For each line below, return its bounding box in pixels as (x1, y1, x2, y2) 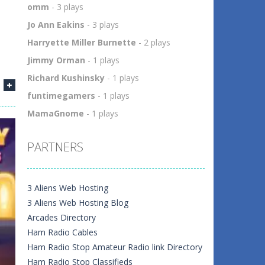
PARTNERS (27, 139, 83, 155)
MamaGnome (27, 108, 84, 119)
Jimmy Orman (27, 54, 85, 66)
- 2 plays (136, 37, 170, 48)
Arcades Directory (27, 212, 96, 223)
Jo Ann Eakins (27, 19, 85, 30)
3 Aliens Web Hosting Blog (27, 197, 128, 208)
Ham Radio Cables (27, 227, 98, 238)
